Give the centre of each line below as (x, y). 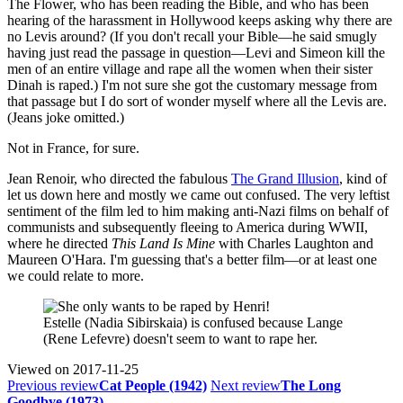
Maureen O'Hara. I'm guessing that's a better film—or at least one (192, 259)
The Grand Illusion (285, 178)
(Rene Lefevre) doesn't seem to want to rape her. (180, 338)
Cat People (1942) (153, 385)
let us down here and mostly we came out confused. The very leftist (198, 194)
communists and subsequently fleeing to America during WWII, (188, 227)
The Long (311, 385)
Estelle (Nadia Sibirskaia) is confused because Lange (193, 322)
